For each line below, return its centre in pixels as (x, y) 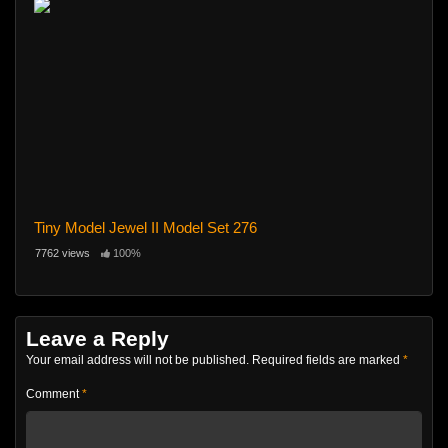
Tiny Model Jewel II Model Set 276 (145, 228)
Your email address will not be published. (137, 359)
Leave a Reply (97, 338)
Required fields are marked (327, 359)
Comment (54, 393)
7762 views (62, 253)
